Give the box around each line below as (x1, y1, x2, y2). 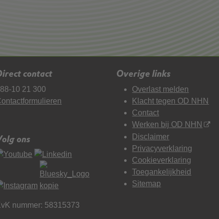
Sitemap (132, 179, 161, 188)
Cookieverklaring (132, 155, 192, 164)
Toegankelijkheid (132, 167, 192, 176)
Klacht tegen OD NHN (132, 96, 209, 105)
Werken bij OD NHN (132, 120, 203, 129)
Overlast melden (132, 85, 189, 93)
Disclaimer (132, 132, 170, 141)
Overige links (116, 67, 171, 80)
